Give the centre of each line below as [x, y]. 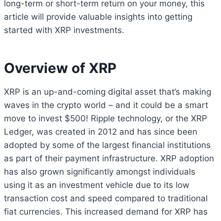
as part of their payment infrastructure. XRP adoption [109, 158]
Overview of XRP [60, 68]
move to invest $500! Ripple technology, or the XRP [106, 118]
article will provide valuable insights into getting [98, 17]
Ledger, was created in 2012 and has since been [101, 131]
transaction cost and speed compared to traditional [106, 198]
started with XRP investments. [64, 30]
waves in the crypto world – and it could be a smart [106, 105]
